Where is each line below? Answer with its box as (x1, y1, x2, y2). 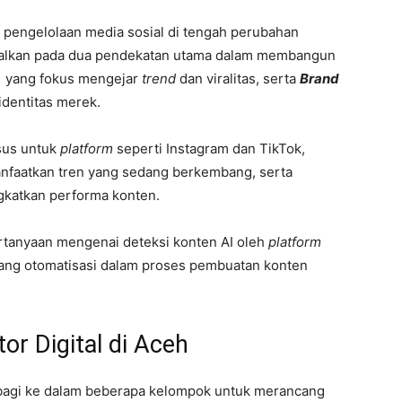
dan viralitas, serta (176, 69, 300, 87)
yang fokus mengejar (2, 69, 138, 87)
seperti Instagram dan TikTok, (117, 139, 305, 157)
